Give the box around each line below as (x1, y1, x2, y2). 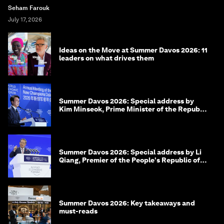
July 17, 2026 (8, 16, 42, 23)
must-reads (59, 207, 97, 215)
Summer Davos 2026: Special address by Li (59, 148, 201, 156)
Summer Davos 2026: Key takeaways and (59, 199, 195, 207)
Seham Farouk (8, 4, 49, 12)
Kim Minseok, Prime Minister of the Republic (59, 105, 208, 113)
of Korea (59, 113, 87, 121)
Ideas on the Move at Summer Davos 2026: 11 (59, 46, 207, 54)
